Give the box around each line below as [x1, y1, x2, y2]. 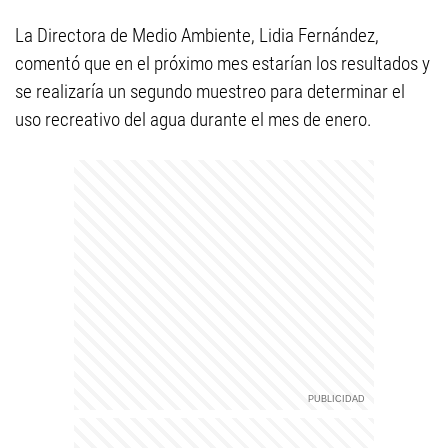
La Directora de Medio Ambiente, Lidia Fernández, [15, 24, 379, 47]
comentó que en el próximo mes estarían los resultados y [15, 52, 430, 75]
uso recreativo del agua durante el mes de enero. [15, 108, 372, 131]
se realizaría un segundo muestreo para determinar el [15, 80, 405, 103]
